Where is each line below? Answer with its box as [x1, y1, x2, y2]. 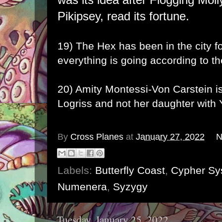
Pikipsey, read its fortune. [57, 9, 189, 23]
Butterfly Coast [95, 164, 165, 176]
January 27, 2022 [136, 131, 205, 142]
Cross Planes [70, 131, 123, 142]
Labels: [57, 164, 95, 176]
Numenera [57, 180, 107, 192]
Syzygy [113, 180, 148, 192]
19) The [57, 40, 97, 52]
